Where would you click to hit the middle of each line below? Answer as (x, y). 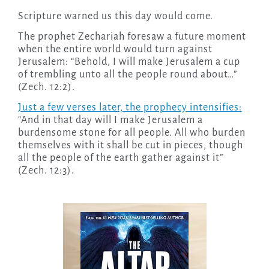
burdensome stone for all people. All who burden (131, 133)
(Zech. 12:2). (46, 87)
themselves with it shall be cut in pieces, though (130, 146)
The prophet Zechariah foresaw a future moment (132, 37)
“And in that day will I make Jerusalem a (110, 120)
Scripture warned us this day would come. (115, 17)
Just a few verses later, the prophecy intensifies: (130, 108)
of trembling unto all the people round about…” (127, 75)
